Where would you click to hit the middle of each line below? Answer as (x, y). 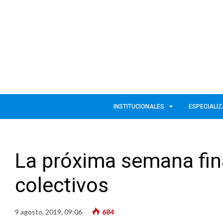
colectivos (62, 185)
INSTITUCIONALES (139, 106)
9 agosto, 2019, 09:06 (49, 212)
